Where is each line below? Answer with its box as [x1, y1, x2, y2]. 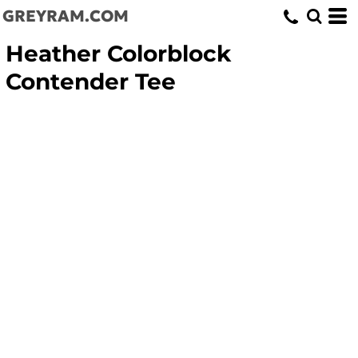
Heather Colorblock [6, 40, 232, 68]
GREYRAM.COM [2, 6, 129, 26]
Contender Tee [6, 68, 177, 96]
